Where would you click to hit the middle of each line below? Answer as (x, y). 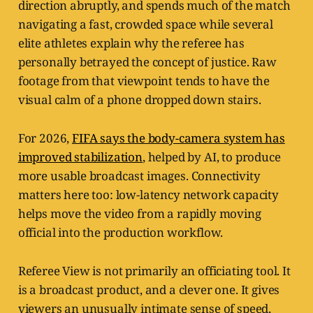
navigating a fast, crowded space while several (145, 24)
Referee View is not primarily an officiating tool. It (154, 271)
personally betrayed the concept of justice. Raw (147, 62)
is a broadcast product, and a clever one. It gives (149, 290)
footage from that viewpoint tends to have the (144, 81)
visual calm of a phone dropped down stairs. (139, 100)
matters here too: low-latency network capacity (148, 195)
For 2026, (45, 138)
